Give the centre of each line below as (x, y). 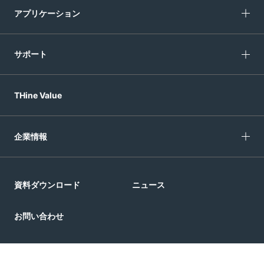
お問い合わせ (39, 216)
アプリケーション (47, 13)
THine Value (38, 95)
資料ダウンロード (47, 184)
